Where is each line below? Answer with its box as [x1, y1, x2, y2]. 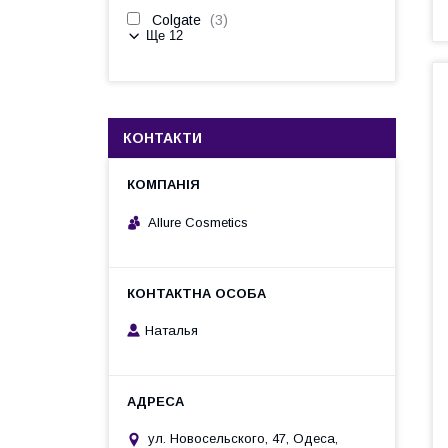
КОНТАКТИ [123, 130, 202, 146]
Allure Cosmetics [148, 214, 248, 230]
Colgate [152, 12, 201, 28]
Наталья [145, 323, 198, 339]
